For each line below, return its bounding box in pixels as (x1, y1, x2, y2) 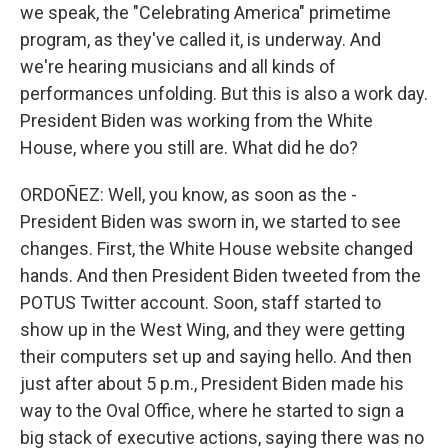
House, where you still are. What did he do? (20, 137, 358, 159)
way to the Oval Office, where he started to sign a (20, 400, 404, 422)
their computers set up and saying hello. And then (20, 346, 412, 368)
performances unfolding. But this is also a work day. (20, 83, 428, 105)
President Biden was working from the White (20, 110, 373, 132)
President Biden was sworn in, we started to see (20, 211, 401, 233)
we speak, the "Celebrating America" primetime (20, 2, 391, 24)
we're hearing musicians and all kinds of (20, 56, 336, 78)
